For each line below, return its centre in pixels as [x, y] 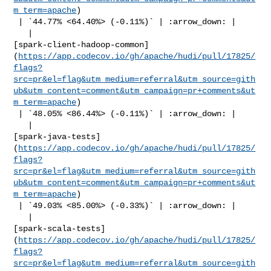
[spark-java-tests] [57, 136]
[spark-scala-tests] [60, 228]
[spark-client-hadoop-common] [81, 44]
